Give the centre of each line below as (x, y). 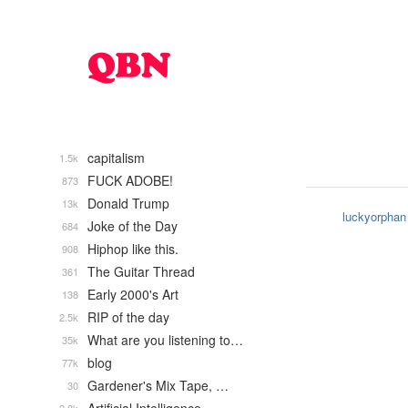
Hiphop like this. (133, 249)
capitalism (116, 158)
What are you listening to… (165, 340)
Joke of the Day (133, 226)
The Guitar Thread (141, 271)
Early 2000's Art (133, 294)
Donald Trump (128, 203)
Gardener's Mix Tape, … (158, 385)
